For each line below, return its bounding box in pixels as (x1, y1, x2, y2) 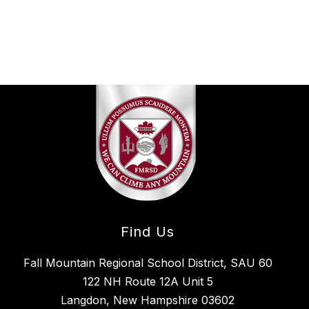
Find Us (121, 223, 175, 240)
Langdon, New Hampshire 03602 (61, 293, 235, 307)
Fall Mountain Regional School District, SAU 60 (23, 256, 272, 270)
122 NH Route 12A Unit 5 (82, 275, 213, 288)
